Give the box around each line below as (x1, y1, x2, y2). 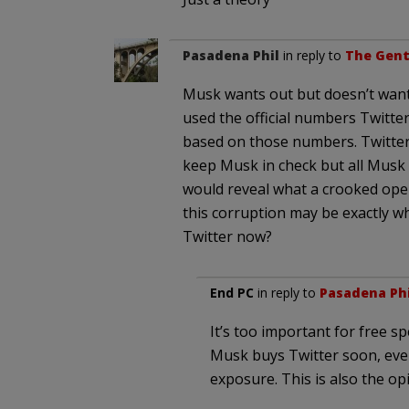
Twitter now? (182, 226, 272, 247)
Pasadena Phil (182, 47, 279, 65)
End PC (209, 284, 254, 302)
